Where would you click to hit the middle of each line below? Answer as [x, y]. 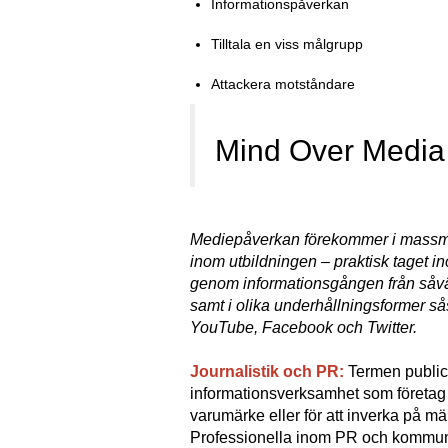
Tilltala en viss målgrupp [287, 44]
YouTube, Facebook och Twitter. [303, 327]
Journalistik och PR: [267, 371]
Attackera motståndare [283, 84]
